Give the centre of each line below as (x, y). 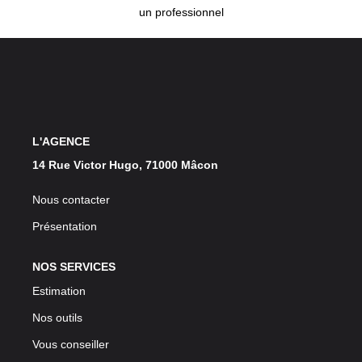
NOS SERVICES (74, 267)
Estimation (59, 290)
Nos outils (57, 317)
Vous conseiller (71, 344)
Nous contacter (71, 200)
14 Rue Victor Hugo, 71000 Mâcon (125, 165)
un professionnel (181, 12)
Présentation (65, 226)
